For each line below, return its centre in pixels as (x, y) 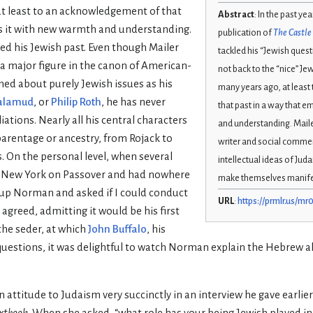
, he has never (133, 102)
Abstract (236, 15)
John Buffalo (117, 229)
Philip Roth (76, 102)
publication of (245, 33)
